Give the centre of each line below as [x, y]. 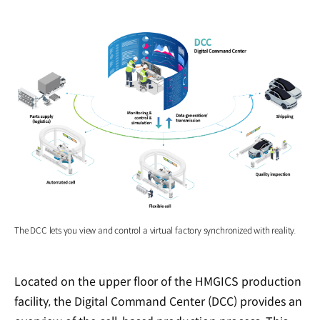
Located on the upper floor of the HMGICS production [158, 281]
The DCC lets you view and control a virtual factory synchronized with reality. [155, 230]
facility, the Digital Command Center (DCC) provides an [158, 301]
